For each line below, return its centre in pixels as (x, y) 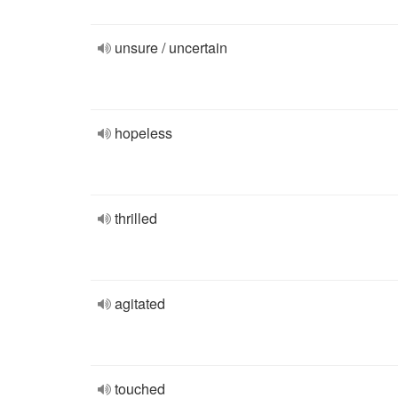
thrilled (136, 218)
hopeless (143, 133)
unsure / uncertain (171, 48)
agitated (140, 303)
